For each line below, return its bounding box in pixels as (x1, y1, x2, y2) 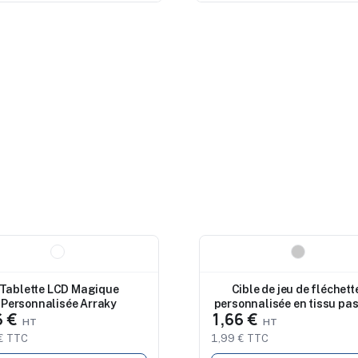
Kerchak (276, 311, 322, 324)
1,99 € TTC (211, 332, 268, 345)
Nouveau (216, 246, 257, 258)
